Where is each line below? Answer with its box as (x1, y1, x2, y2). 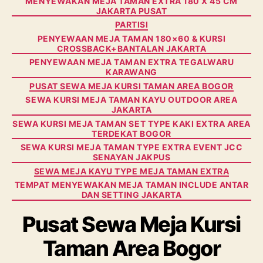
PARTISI (114, 19, 149, 29)
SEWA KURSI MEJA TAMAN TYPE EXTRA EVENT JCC (20, 142, 243, 152)
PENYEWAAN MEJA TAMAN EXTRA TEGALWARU (29, 57, 234, 67)
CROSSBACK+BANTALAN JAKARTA (56, 43, 207, 53)
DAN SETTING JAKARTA (81, 190, 182, 200)
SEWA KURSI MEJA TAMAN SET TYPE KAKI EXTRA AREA (12, 118, 251, 129)
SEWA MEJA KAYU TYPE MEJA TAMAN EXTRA (33, 166, 230, 176)
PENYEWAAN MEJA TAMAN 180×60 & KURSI (37, 33, 226, 43)
